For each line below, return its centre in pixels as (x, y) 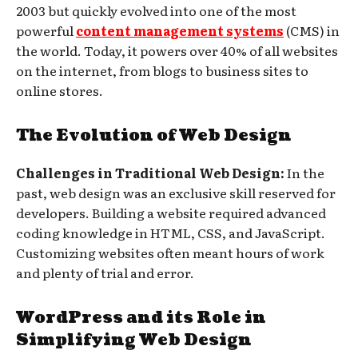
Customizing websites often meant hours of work (170, 252)
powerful (46, 30)
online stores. (60, 90)
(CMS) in (312, 30)
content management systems (180, 30)
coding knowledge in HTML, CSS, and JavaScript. (171, 232)
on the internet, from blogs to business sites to (162, 70)
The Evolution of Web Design (154, 135)
